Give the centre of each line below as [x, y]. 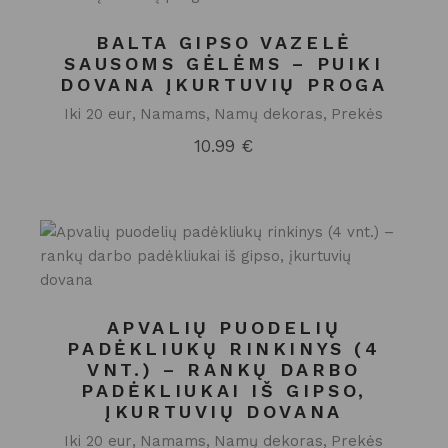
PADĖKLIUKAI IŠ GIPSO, [224, 390]
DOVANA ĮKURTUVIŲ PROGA [224, 84]
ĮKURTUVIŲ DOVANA [224, 411]
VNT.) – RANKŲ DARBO [224, 369]
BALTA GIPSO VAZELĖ [224, 42]
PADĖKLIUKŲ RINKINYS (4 [224, 348]
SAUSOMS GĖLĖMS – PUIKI [224, 63]
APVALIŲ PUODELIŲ [224, 327]
